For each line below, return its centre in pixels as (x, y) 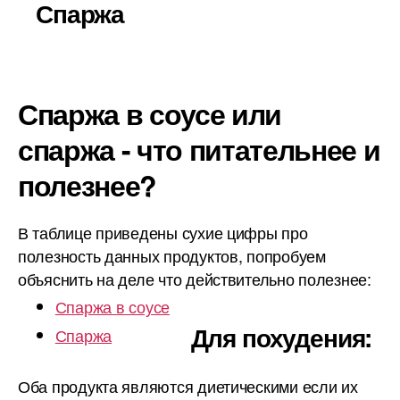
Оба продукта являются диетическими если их (188, 386)
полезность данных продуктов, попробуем (172, 255)
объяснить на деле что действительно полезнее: (195, 279)
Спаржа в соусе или (150, 113)
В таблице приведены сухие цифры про (163, 232)
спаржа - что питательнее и (199, 149)
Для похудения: (281, 337)
